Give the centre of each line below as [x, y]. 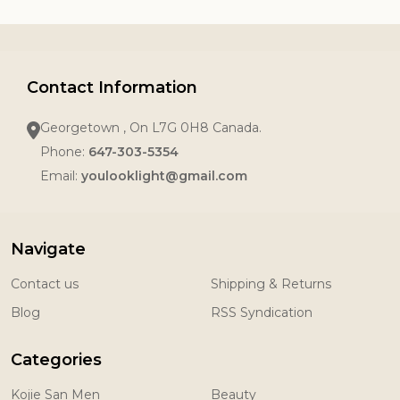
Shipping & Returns [271, 284]
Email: [61, 176]
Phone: [64, 152]
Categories [56, 360]
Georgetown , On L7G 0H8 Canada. [151, 128]
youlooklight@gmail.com [164, 176]
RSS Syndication [262, 313]
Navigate [48, 250]
